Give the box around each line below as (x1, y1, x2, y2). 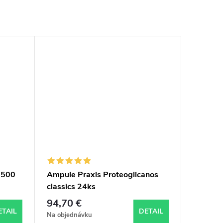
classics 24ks (47, 181, 96, 193)
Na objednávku (47, 210, 92, 220)
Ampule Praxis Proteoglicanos (47, 169, 158, 181)
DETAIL (139, 207, 163, 217)
